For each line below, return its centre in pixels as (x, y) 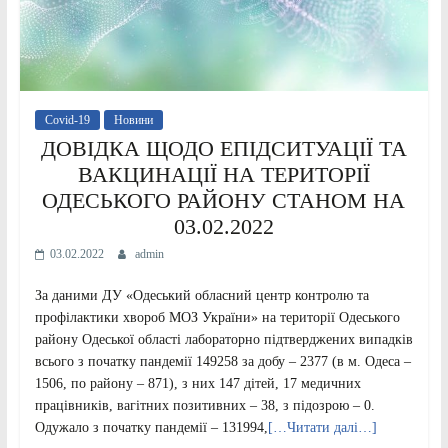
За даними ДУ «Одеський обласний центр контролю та (201, 295)
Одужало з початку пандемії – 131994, (151, 427)
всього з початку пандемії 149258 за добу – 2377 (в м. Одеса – (222, 361)
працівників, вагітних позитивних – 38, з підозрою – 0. (204, 405)
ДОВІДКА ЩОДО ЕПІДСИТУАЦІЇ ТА (223, 148)
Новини (133, 119)
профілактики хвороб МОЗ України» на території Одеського (217, 317)
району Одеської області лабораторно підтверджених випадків (223, 339)
